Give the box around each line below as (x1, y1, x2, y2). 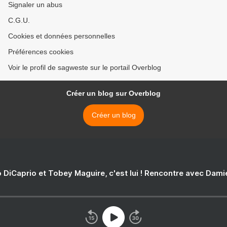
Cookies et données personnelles (8, 32, 115, 41)
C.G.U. (8, 16, 30, 25)
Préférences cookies (8, 48, 73, 56)
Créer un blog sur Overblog (66, 89, 161, 98)
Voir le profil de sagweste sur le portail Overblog (8, 63, 161, 72)
